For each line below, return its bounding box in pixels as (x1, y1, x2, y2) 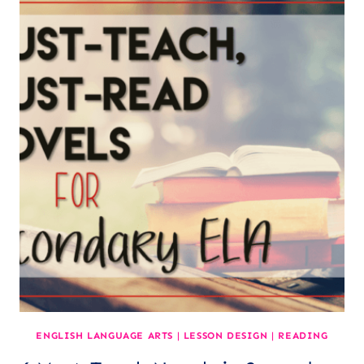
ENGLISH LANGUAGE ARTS (36, 329, 173, 341)
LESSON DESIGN (183, 329, 268, 341)
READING (278, 329, 328, 341)
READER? (209, 16, 266, 32)
